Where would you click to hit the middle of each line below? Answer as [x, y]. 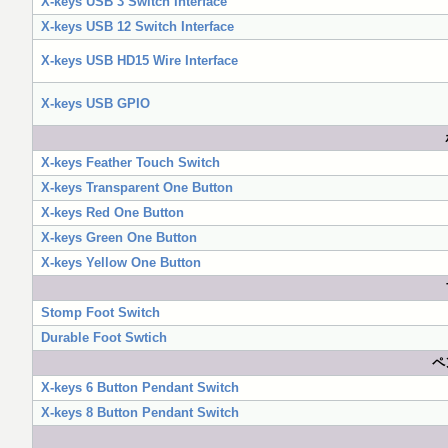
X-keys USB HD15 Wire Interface [139, 60]
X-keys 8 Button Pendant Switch [140, 412]
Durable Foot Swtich [104, 337]
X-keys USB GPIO [95, 103]
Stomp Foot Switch [100, 312]
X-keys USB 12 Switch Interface [137, 26]
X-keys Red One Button [112, 212]
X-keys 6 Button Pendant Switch [140, 387]
